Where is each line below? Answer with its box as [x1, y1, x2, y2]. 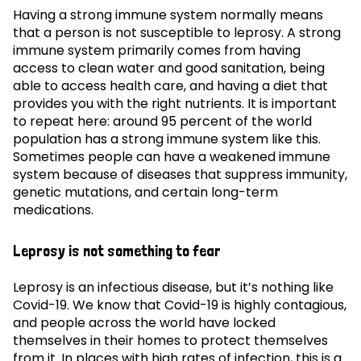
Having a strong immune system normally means [13, 5, 323, 24]
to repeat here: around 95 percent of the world [13, 111, 312, 131]
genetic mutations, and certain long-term [13, 182, 278, 201]
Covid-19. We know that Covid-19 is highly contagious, [13, 295, 346, 314]
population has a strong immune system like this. [13, 129, 321, 148]
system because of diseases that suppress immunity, [13, 164, 347, 184]
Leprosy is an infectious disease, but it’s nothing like [13, 277, 334, 297]
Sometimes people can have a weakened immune [13, 147, 330, 166]
